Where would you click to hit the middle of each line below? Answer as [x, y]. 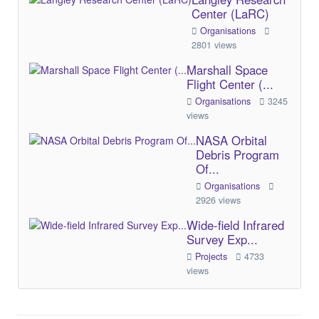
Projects [213, 256]
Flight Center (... [230, 84]
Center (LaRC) [230, 14]
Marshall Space [227, 70]
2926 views [218, 200]
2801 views [214, 45]
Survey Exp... [222, 239]
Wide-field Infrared [235, 225]
